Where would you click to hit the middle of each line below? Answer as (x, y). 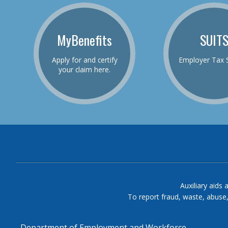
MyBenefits (85, 40)
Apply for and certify (84, 60)
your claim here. (85, 69)
